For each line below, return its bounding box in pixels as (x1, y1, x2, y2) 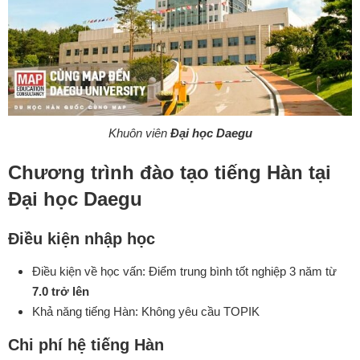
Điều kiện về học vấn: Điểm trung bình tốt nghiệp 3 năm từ (32, 264, 337, 278)
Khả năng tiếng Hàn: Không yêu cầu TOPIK (32, 304, 260, 318)
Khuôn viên (108, 125, 170, 140)
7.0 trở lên (32, 284, 89, 298)
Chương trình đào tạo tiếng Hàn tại (8, 161, 331, 183)
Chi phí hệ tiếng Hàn (8, 335, 164, 354)
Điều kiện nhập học (8, 229, 155, 247)
